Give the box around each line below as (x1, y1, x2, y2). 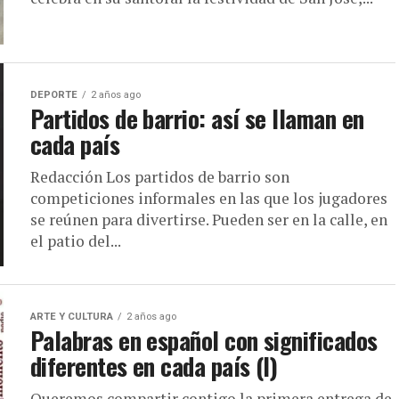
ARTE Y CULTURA (30, 311, 113, 322)
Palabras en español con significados (30, 322, 378, 358)
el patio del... (30, 231, 121, 251)
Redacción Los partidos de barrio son (30, 167, 289, 187)
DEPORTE (30, 89, 77, 101)
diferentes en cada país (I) (30, 348, 278, 384)
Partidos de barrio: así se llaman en (30, 101, 364, 136)
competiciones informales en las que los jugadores (30, 188, 387, 208)
